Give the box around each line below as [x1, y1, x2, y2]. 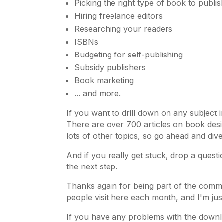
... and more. [74, 88, 121, 99]
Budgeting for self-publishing [74, 50, 183, 60]
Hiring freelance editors [74, 11, 163, 21]
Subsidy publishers [74, 62, 146, 73]
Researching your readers [74, 24, 173, 34]
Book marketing [74, 75, 134, 86]
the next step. [66, 162, 118, 172]
